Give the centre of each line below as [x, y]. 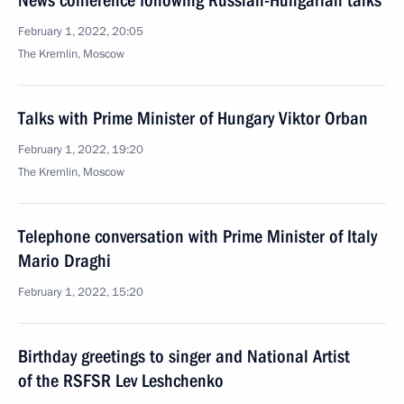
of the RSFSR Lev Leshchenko [121, 381]
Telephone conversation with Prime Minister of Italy [197, 236]
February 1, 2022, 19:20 [81, 150]
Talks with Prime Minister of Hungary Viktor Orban [193, 118]
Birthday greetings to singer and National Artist [184, 356]
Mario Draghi [64, 261]
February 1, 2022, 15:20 [81, 292]
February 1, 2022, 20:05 [81, 32]
